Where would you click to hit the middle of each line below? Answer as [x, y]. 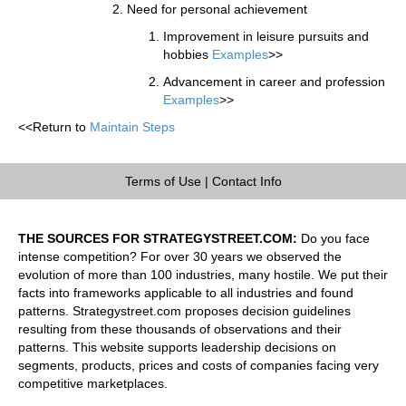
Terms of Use [163, 181]
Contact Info [246, 181]
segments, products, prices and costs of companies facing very [198, 365]
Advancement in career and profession [274, 81]
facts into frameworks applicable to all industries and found [186, 292]
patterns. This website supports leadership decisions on [177, 347]
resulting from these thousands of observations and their [180, 329]
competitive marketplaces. [93, 383]
